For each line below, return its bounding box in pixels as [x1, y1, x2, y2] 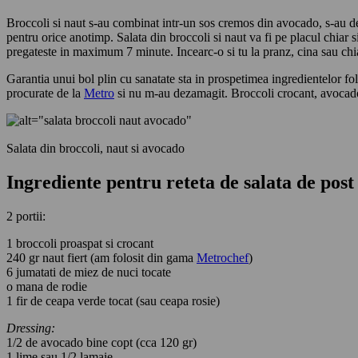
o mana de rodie [6, 279, 87, 293]
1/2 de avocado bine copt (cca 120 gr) [6, 335, 197, 349]
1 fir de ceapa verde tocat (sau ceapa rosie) [6, 293, 220, 308]
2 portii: [6, 209, 46, 223]
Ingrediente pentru [6, 172, 166, 193]
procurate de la [6, 86, 84, 101]
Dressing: [6, 320, 55, 335]
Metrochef [197, 250, 249, 265]
